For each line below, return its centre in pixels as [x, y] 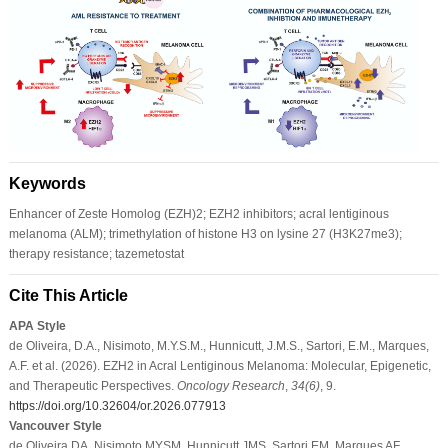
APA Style [37, 326]
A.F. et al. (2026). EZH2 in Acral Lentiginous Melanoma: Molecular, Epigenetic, [219, 366]
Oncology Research [230, 386]
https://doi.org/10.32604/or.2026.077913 [117, 406]
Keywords [47, 184]
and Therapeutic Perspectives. [92, 386]
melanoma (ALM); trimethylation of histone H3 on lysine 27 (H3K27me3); [205, 234]
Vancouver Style [55, 426]
